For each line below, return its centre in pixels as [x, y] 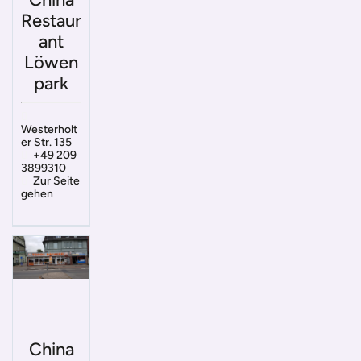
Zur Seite [56, 180]
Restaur [51, 20]
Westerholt [49, 129]
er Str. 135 [46, 142]
